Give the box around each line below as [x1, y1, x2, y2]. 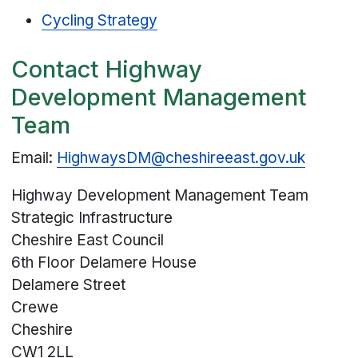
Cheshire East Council [11, 230, 165, 249]
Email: [11, 148, 58, 167]
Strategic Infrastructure [11, 208, 173, 227]
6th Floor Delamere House [11, 253, 197, 272]
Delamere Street [11, 275, 126, 294]
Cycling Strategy [42, 11, 158, 30]
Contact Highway [11, 55, 203, 84]
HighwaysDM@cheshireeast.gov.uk [57, 148, 306, 167]
